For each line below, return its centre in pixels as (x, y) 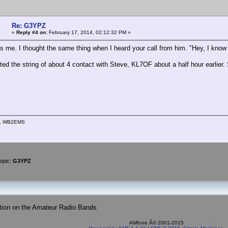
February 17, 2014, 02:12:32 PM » (89, 32)
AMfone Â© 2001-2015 (156, 222)
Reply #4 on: (32, 32)
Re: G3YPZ (29, 25)
